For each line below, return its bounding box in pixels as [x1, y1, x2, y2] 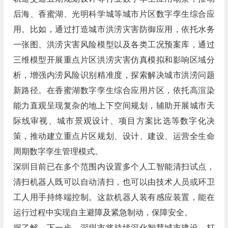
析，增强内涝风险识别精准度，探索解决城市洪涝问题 [13, 71, 215, 80]
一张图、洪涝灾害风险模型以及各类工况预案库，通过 [13, 40, 215, 49]
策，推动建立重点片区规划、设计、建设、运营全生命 [13, 132, 215, 141]
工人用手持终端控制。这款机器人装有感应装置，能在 [13, 193, 215, 202]
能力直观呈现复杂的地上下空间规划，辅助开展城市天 [13, 101, 215, 110]
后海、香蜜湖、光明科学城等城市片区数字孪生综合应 [13, 10, 215, 19]
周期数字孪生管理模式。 [13, 147, 103, 156]
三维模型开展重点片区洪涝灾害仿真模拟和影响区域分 [13, 55, 215, 65]
